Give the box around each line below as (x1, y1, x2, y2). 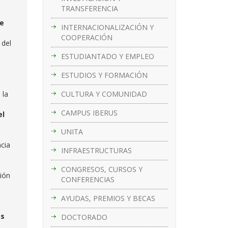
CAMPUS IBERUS (61, 107, 118, 118)
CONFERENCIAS (61, 174, 115, 184)
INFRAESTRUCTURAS (61, 145, 132, 155)
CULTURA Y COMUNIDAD (61, 89, 147, 99)
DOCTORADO (61, 212, 107, 222)
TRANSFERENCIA (61, 3, 118, 13)
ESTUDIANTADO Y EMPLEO (61, 51, 154, 61)
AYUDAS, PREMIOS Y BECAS (61, 193, 155, 203)
